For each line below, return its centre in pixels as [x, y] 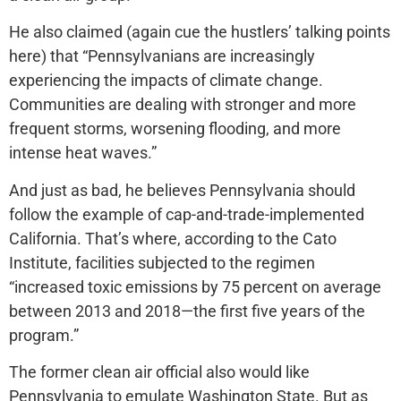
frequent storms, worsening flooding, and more [175, 129]
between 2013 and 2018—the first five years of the [187, 311]
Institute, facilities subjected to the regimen [162, 262]
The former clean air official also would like [159, 372]
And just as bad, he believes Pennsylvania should [182, 190]
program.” [44, 335]
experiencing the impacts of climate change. [166, 81]
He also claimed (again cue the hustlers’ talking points [200, 32]
